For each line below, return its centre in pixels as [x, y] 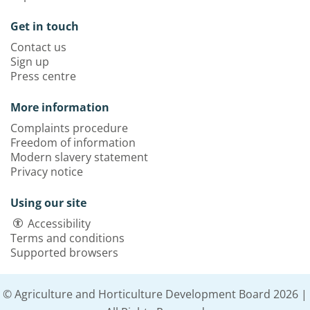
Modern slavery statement [79, 157]
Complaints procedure [69, 128]
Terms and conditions [67, 238]
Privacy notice [47, 171]
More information [60, 107]
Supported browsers [64, 252]
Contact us [38, 47]
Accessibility [59, 223]
